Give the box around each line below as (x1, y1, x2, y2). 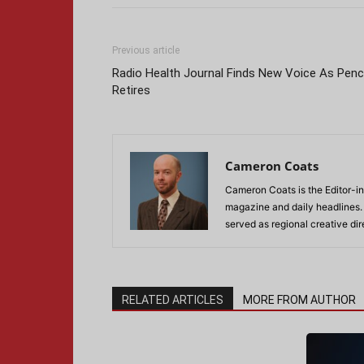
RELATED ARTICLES (122, 293, 223, 306)
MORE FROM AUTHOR (243, 293, 356, 306)
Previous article (112, 45, 180, 56)
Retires (112, 83, 150, 97)
